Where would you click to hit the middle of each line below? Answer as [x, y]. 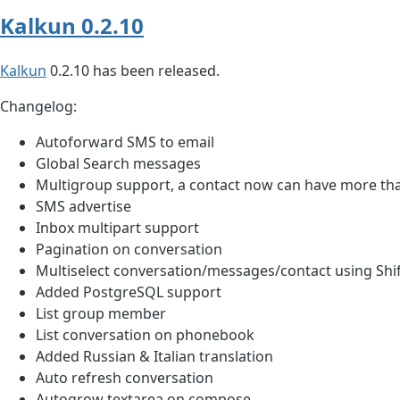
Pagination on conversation [129, 250]
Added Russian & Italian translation [154, 357]
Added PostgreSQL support [129, 292]
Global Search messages [118, 164]
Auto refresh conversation [125, 378]
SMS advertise [83, 207]
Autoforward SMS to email [125, 142]
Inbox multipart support [117, 228]
